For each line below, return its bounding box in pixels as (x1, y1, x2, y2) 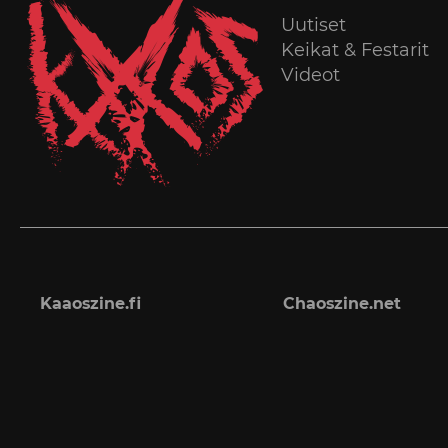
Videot (280, 63, 340, 86)
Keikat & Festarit (280, 38, 429, 61)
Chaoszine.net (282, 293, 401, 313)
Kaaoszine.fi (40, 293, 141, 313)
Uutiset (280, 13, 346, 36)
